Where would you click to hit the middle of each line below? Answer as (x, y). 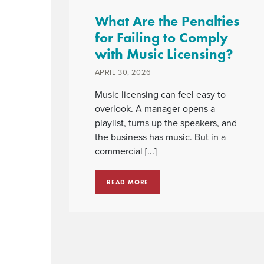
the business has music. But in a (160, 137)
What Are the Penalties (167, 21)
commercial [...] (126, 151)
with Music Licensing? (164, 54)
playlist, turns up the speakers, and (166, 123)
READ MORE (128, 182)
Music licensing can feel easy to (160, 95)
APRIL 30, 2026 (123, 72)
